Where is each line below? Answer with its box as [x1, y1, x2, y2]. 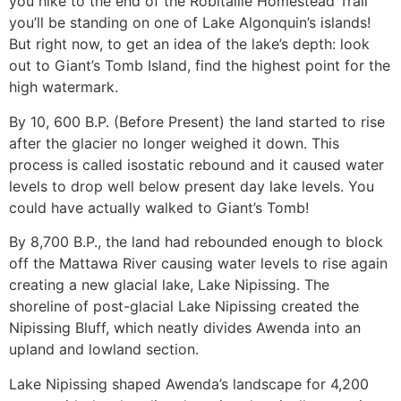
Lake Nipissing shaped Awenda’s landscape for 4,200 [9, 374, 369, 393]
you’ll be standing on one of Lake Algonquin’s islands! [9, 13, 371, 32]
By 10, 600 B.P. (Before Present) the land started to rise [9, 112, 385, 131]
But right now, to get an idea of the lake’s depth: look [9, 35, 370, 54]
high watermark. [9, 78, 118, 97]
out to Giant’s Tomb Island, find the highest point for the [9, 56, 390, 75]
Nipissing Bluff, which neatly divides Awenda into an [9, 319, 361, 337]
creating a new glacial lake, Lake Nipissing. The [9, 276, 329, 294]
